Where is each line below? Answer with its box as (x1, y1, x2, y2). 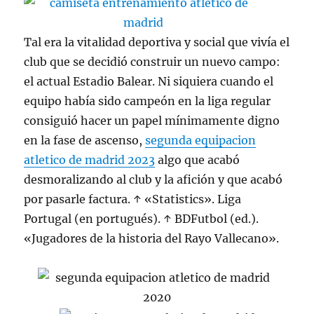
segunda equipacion (145, 133, 257, 147)
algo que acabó (155, 153, 240, 167)
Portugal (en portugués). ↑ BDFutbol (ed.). (24, 212, 259, 226)
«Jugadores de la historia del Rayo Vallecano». (24, 231, 280, 245)
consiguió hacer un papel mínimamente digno (24, 114, 280, 128)
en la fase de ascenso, (24, 133, 146, 147)
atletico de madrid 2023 (24, 153, 156, 167)
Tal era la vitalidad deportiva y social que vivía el (24, 35, 290, 49)
